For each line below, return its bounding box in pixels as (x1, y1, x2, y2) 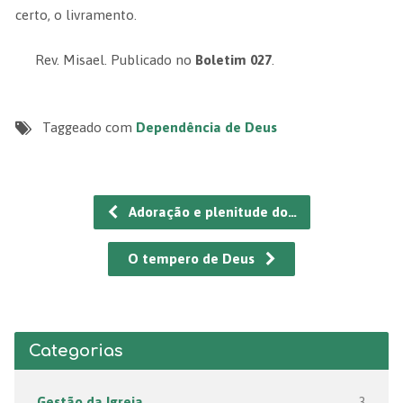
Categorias (28, 342, 123, 360)
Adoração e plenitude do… (124, 204, 297, 219)
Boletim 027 (195, 52, 273, 67)
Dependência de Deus (135, 120, 277, 135)
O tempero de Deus (128, 251, 258, 266)
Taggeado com (41, 120, 136, 135)
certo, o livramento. (14, 7, 137, 22)
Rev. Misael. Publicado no (35, 52, 196, 67)
